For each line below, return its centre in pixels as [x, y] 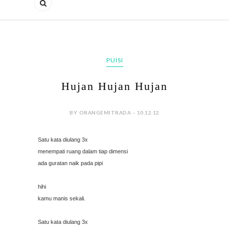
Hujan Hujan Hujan [114, 86]
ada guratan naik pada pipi [70, 163]
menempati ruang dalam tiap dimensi [83, 152]
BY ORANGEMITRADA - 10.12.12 [114, 113]
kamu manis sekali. [62, 199]
